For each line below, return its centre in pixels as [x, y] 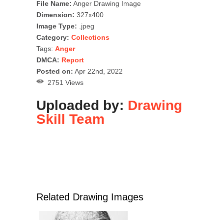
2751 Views [64, 82]
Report [73, 60]
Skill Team [70, 119]
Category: [53, 37]
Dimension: [55, 14]
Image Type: [57, 26]
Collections [90, 37]
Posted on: [55, 71]
